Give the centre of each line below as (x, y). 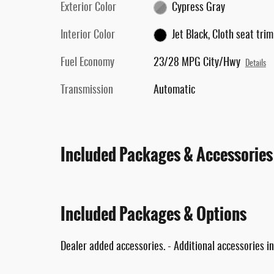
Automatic (174, 90)
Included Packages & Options (154, 214)
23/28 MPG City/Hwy (197, 63)
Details (255, 63)
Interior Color (88, 35)
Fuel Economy (87, 63)
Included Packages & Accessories (167, 154)
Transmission (87, 90)
